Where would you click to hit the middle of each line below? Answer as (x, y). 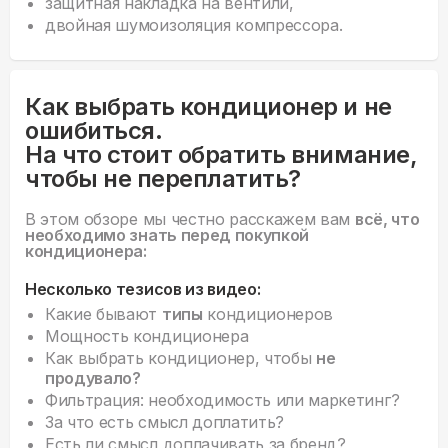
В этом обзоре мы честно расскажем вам (190, 219)
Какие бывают (103, 314)
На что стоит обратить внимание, (221, 155)
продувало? (93, 378)
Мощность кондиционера (147, 336)
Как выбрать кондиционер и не (208, 107)
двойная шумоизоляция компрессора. (194, 25)
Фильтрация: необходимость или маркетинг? (222, 400)
